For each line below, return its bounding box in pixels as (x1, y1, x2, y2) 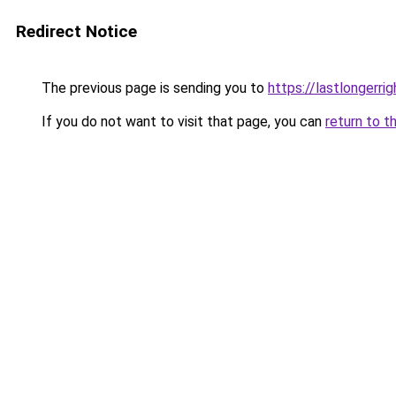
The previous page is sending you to (38, 80, 268, 96)
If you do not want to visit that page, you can (38, 113, 325, 130)
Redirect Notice (16, 21, 137, 42)
